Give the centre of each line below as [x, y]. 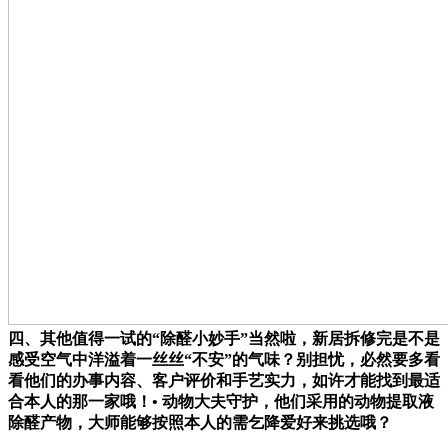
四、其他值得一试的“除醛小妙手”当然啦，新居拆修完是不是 [224, 338]
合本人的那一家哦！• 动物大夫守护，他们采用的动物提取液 [221, 401]
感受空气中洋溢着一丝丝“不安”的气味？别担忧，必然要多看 [224, 359]
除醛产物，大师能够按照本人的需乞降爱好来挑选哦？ [200, 422]
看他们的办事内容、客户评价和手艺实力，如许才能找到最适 [224, 380]
